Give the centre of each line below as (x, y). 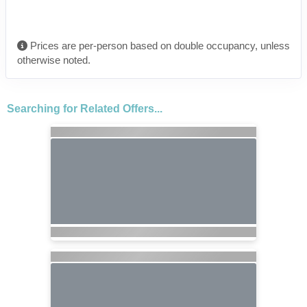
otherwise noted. (54, 60)
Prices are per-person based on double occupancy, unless (159, 45)
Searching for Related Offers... (84, 108)
